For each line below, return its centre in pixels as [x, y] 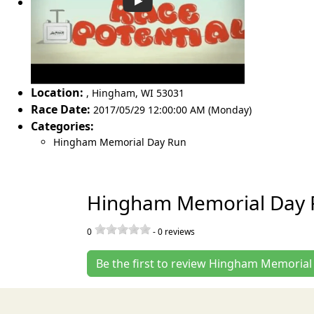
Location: [57, 92]
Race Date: [61, 109]
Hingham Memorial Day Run [120, 142]
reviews [179, 231]
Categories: [62, 126]
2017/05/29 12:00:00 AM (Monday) [172, 109]
